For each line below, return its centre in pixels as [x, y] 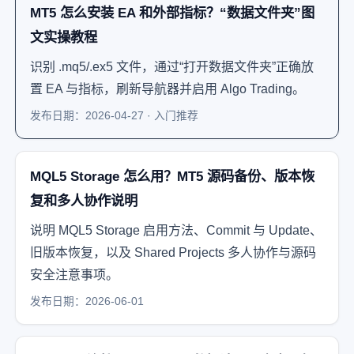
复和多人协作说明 [83, 200]
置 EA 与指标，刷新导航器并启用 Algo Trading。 [167, 89]
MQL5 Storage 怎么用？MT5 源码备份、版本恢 [172, 176]
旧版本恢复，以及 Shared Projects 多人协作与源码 [173, 252]
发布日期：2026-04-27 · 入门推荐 [114, 116]
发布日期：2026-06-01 [87, 301]
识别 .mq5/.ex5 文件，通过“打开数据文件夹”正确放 [171, 67]
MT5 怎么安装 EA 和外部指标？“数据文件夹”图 [172, 13]
